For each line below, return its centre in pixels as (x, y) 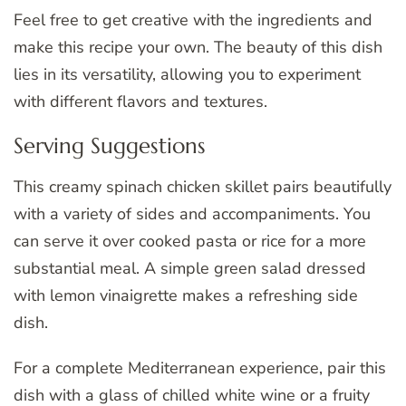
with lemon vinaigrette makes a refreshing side (186, 296)
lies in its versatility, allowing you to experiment (187, 75)
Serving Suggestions (110, 146)
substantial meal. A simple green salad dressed (190, 269)
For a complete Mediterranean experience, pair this (200, 368)
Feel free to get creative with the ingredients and (193, 20)
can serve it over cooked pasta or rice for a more (190, 242)
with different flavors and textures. (140, 102)
